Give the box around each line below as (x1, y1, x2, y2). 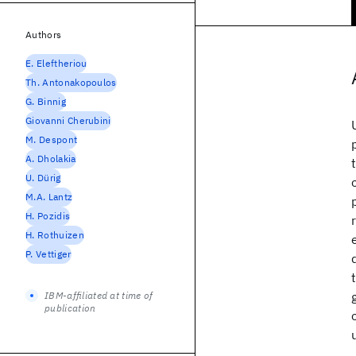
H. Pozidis (25, 210, 71, 222)
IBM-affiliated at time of (44, 289, 153, 301)
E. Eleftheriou (25, 57, 87, 69)
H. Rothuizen (25, 229, 84, 241)
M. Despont (25, 133, 78, 145)
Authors (25, 29, 62, 41)
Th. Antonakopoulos (25, 76, 117, 88)
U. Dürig (25, 172, 61, 184)
